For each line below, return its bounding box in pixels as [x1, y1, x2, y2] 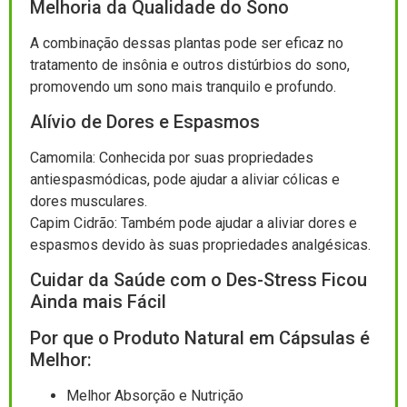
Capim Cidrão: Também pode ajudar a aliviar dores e [30, 214, 357, 233]
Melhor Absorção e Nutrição [66, 387, 243, 405]
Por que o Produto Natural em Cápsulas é [30, 327, 370, 350]
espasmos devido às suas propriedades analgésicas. [30, 236, 371, 254]
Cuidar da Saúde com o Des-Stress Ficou [30, 269, 367, 292]
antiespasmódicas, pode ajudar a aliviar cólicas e [30, 171, 340, 189]
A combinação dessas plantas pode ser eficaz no [30, 34, 343, 52]
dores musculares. [30, 193, 147, 211]
